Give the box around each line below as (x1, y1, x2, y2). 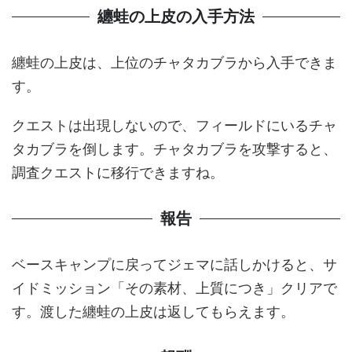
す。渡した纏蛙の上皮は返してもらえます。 (12, 302, 295, 320)
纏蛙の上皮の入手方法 (97, 7, 255, 25)
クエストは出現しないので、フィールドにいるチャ (12, 116, 337, 134)
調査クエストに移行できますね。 (12, 163, 224, 181)
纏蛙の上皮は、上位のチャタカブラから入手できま (12, 53, 337, 71)
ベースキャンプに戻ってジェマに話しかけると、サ (12, 255, 337, 273)
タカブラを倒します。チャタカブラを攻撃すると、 (12, 140, 337, 157)
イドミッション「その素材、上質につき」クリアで (12, 279, 337, 296)
